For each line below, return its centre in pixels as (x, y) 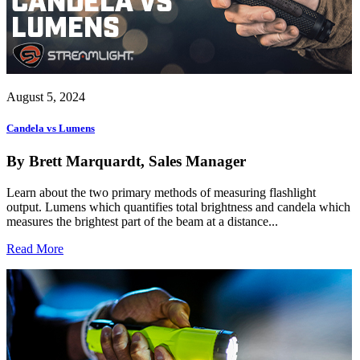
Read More (35, 248)
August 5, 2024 (46, 96)
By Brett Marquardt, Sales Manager (126, 161)
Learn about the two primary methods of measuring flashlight (161, 192)
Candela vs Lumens (51, 128)
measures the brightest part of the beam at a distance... (142, 221)
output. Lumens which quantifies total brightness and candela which (178, 207)
